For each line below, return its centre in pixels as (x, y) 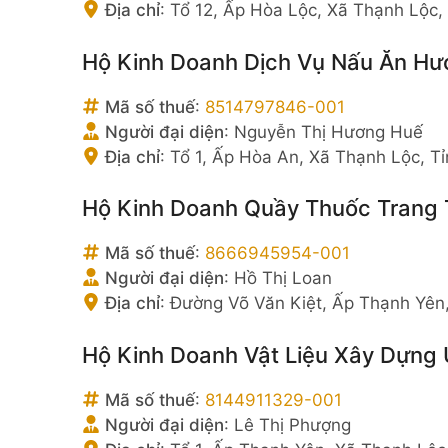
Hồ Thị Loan (283, 278)
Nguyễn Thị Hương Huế (328, 131)
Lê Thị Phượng (292, 424)
